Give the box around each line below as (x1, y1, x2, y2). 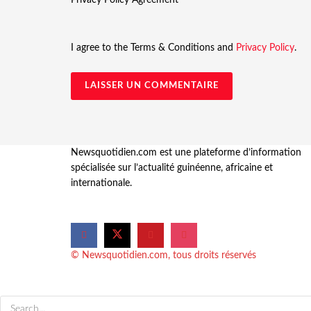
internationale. (71, 178, 132, 188)
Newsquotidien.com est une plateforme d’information (71, 147, 301, 158)
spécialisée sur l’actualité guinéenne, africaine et (71, 162, 273, 173)
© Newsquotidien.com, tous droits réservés (71, 251, 256, 261)
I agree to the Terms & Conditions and (71, 42, 236, 53)
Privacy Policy (236, 42, 294, 53)
